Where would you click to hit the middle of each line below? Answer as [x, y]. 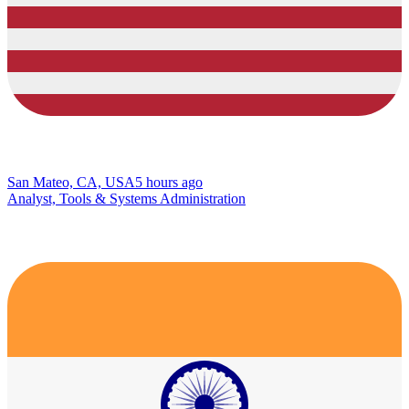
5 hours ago [169, 182]
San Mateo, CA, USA [71, 182]
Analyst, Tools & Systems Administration [126, 198]
